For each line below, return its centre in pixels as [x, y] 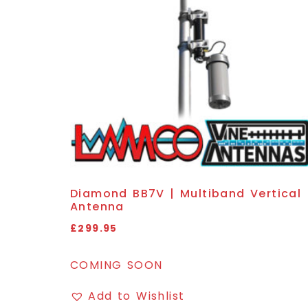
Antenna [97, 206]
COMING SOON [117, 265]
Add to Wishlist [136, 296]
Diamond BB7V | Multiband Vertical [186, 193]
